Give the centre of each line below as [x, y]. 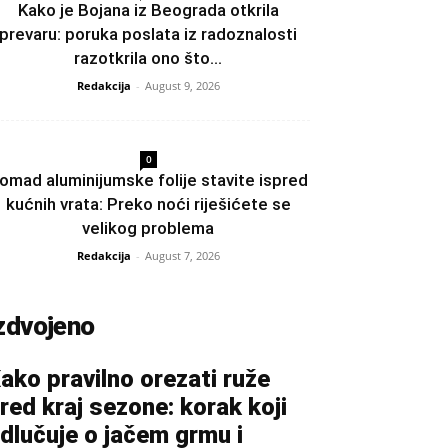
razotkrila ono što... [148, 58]
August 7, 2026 [182, 255]
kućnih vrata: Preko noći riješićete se [148, 204]
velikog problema [148, 228]
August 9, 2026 [182, 85]
